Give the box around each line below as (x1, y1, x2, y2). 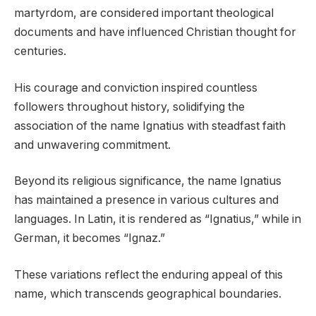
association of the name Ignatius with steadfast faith (14, 119, 286, 133)
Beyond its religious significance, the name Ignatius (14, 174, 281, 188)
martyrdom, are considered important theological (14, 6, 274, 20)
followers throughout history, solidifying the (14, 99, 245, 114)
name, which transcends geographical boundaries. (14, 286, 281, 300)
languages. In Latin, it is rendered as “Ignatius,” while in (14, 212, 301, 226)
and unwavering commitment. (14, 138, 171, 152)
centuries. (14, 44, 66, 58)
